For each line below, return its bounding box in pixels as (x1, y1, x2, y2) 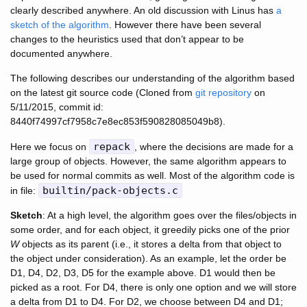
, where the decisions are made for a (134, 141, 293, 153)
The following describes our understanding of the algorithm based (10, 73, 295, 84)
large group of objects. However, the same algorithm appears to (10, 156, 286, 167)
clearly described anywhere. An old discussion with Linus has (10, 5, 276, 16)
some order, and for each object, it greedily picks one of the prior (10, 224, 290, 236)
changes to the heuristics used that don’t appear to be (10, 34, 244, 45)
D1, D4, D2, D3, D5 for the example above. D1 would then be (10, 267, 275, 279)
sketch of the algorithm (10, 19, 109, 31)
